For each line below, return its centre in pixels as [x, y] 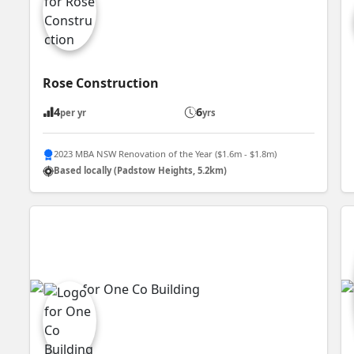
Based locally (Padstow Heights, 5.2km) [141, 171]
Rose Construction [101, 83]
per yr [73, 112]
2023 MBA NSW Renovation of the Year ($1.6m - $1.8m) [166, 154]
